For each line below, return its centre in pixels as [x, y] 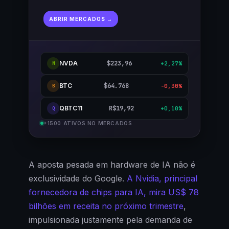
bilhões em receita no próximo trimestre [106, 206]
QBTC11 [71, 108]
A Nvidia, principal [162, 179]
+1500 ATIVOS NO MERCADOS [88, 123]
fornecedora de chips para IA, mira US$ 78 [114, 192]
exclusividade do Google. [78, 179]
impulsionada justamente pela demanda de [110, 220]
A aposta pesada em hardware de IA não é [112, 165]
